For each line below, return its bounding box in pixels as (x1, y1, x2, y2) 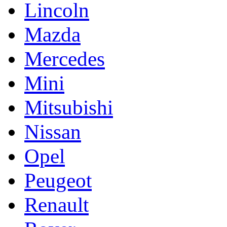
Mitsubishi (24, 96, 113, 119)
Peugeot (24, 169, 92, 192)
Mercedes (24, 47, 105, 70)
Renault (24, 193, 89, 216)
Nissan (24, 120, 81, 143)
